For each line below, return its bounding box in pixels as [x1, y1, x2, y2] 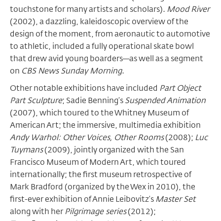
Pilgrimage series [65, 206, 126, 217]
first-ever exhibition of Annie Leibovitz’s [10, 194, 155, 204]
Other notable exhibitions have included [10, 83, 159, 93]
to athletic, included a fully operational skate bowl [10, 41, 194, 51]
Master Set [155, 194, 195, 204]
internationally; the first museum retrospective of [10, 169, 191, 180]
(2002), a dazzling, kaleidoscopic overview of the [10, 16, 188, 27]
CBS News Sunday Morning [21, 66, 122, 76]
